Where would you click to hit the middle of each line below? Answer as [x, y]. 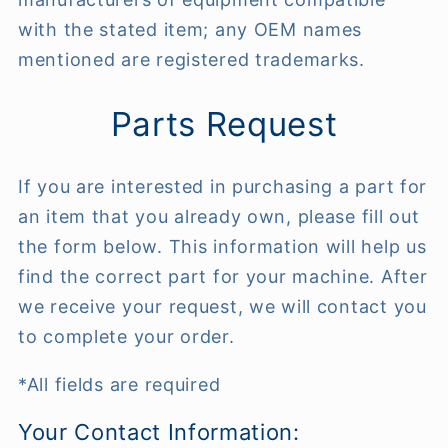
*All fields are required [119, 384]
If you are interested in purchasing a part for [223, 186]
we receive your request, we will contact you [222, 306]
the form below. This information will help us [222, 246]
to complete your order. [126, 336]
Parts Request [224, 123]
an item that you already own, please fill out [219, 216]
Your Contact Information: [159, 432]
